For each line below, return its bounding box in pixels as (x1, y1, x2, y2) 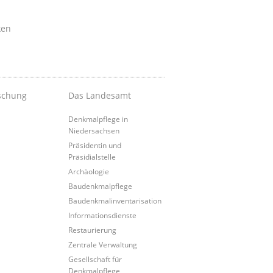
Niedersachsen (68, 125, 119, 135)
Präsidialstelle (68, 151, 116, 161)
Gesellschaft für (68, 253, 122, 264)
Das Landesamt (68, 89, 131, 101)
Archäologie (68, 166, 109, 176)
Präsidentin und (68, 140, 121, 150)
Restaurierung (68, 224, 116, 235)
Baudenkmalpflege (68, 180, 132, 191)
